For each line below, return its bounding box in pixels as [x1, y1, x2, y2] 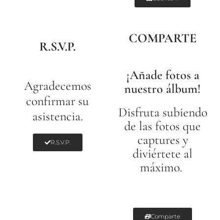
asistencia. [32, 109, 83, 124]
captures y [137, 132, 188, 147]
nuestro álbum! [124, 81, 201, 96]
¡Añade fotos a [126, 67, 199, 82]
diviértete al [133, 145, 192, 161]
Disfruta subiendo [118, 104, 207, 120]
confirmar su [26, 93, 89, 109]
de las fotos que [124, 118, 201, 134]
